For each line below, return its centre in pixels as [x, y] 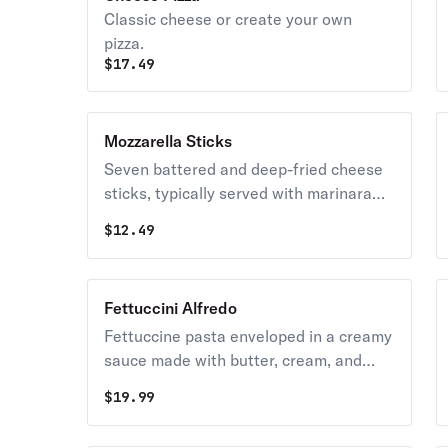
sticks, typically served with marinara [238, 193]
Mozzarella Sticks [168, 141]
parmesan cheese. [170, 384]
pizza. [124, 43]
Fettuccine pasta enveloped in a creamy [248, 336]
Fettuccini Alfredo [171, 308]
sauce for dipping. [169, 217]
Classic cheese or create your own [228, 19]
